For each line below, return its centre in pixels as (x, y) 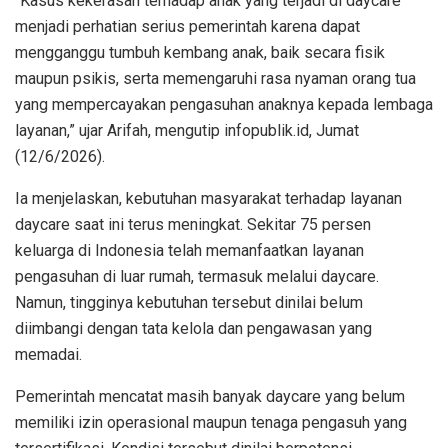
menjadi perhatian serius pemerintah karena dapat (187, 27)
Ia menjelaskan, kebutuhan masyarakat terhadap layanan (208, 199)
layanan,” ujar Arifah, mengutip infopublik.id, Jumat (187, 131)
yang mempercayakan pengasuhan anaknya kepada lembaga (224, 105)
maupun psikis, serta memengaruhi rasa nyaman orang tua (215, 79)
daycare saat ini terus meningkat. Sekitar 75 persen (193, 225)
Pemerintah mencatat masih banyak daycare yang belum (210, 397)
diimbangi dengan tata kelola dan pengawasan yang (193, 329)
